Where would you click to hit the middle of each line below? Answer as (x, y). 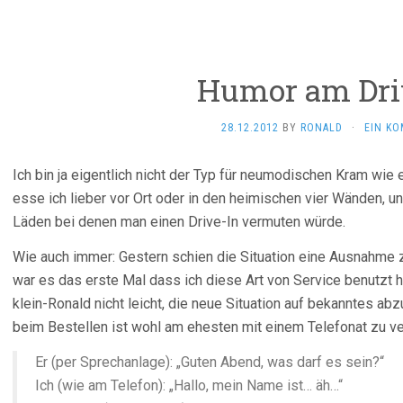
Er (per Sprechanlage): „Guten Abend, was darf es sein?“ (210, 362)
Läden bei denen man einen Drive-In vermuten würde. (179, 222)
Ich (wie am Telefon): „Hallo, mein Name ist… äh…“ (189, 385)
